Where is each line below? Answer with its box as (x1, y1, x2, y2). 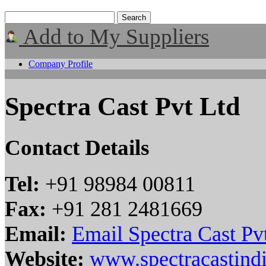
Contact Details (5, 135, 149, 160)
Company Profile (28, 59, 93, 69)
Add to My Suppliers (19, 24, 209, 49)
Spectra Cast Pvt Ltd (5, 92, 240, 122)
